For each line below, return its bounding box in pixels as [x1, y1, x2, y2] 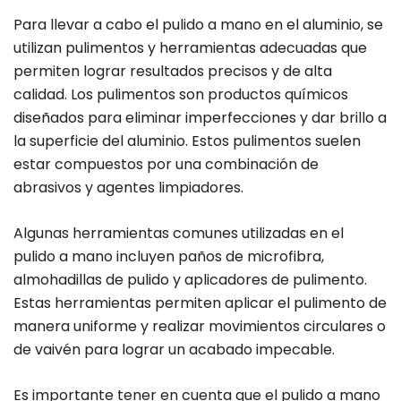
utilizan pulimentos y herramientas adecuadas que [13, 38, 367, 59]
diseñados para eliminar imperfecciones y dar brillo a [13, 107, 387, 129]
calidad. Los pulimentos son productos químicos [13, 84, 348, 106]
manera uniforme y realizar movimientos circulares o [13, 316, 386, 337]
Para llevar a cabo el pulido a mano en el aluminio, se [13, 14, 383, 36]
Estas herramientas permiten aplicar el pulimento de [13, 293, 387, 314]
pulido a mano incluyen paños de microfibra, [13, 246, 324, 268]
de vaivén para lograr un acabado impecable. [13, 339, 335, 361]
